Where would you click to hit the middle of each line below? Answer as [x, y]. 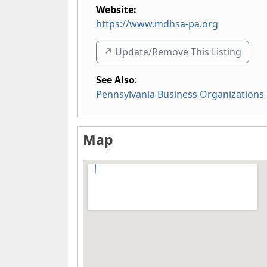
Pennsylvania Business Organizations [180, 94]
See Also [115, 80]
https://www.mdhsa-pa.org [157, 24]
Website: [116, 10]
